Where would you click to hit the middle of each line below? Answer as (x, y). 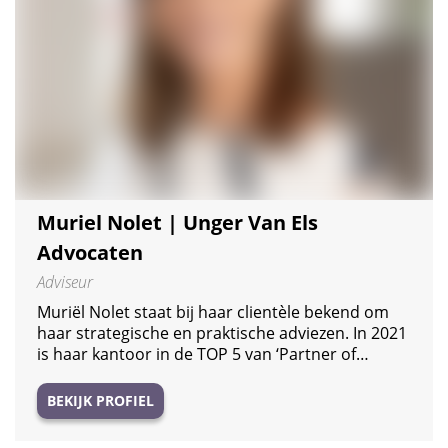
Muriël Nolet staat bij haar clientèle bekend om (213, 311)
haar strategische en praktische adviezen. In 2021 (222, 332)
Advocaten (90, 252)
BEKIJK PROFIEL (100, 400)
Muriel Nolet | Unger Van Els (177, 222)
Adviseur (65, 281)
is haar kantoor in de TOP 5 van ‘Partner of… (203, 353)
